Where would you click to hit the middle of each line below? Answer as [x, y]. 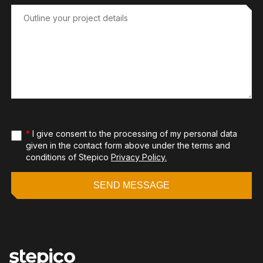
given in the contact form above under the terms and [128, 145]
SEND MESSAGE [131, 185]
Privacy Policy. [139, 157]
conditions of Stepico [68, 157]
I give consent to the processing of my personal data [134, 134]
